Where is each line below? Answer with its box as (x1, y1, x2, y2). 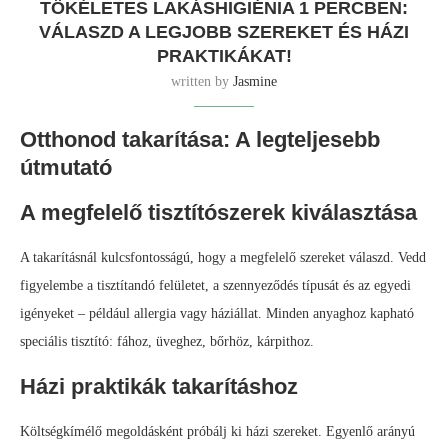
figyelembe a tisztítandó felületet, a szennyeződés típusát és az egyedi (20, 278, 411, 294)
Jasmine (233, 74, 277, 90)
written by (171, 74, 233, 90)
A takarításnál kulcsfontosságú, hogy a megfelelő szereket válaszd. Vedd (20, 250, 426, 266)
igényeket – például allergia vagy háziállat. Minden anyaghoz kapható (20, 306, 414, 322)
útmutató (20, 155, 112, 181)
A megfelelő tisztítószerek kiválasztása (20, 200, 417, 226)
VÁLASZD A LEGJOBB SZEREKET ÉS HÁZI (39, 22, 409, 43)
